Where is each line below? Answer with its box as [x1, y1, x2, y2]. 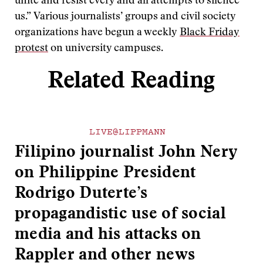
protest [15, 43, 48, 54]
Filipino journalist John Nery [15, 144, 238, 161]
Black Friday [180, 28, 240, 38]
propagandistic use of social [15, 206, 226, 222]
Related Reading [48, 70, 215, 94]
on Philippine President [15, 165, 196, 181]
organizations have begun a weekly [15, 28, 180, 38]
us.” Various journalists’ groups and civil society [15, 12, 235, 22]
